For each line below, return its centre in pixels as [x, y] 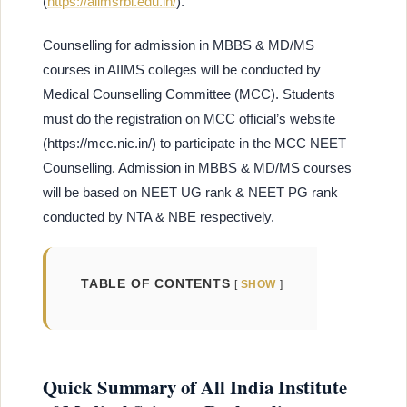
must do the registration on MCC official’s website [189, 118]
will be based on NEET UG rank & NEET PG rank [190, 192]
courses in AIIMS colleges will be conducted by [182, 69]
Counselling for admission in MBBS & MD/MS [179, 45]
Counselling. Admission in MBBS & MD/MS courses [197, 167]
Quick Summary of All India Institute [195, 387]
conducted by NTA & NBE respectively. [159, 216]
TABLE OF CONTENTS [156, 284]
